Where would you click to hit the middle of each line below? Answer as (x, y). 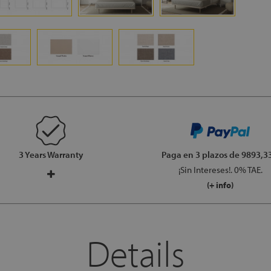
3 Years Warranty (51, 155)
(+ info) (220, 185)
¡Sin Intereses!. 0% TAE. (220, 170)
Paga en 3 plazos (195, 155)
